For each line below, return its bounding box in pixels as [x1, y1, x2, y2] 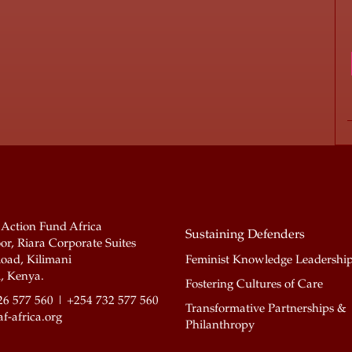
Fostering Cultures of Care [185, 278, 323, 291]
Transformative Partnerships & [185, 302, 346, 315]
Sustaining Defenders [185, 228, 305, 242]
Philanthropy [185, 319, 255, 332]
